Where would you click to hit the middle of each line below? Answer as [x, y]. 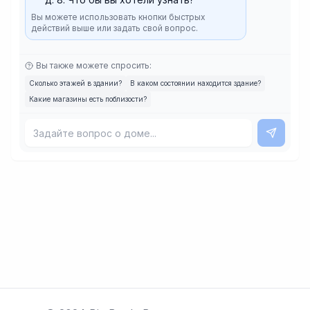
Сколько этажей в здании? [75, 83]
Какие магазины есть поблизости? [88, 99]
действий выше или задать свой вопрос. [115, 28]
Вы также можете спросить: [94, 65]
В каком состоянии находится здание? [195, 83]
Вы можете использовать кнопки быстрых [118, 17]
